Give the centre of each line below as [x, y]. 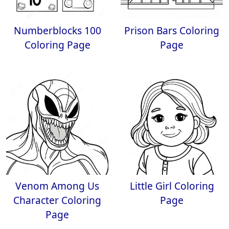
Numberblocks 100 [57, 30]
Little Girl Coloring [172, 186]
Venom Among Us [57, 186]
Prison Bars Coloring [172, 30]
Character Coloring [57, 200]
